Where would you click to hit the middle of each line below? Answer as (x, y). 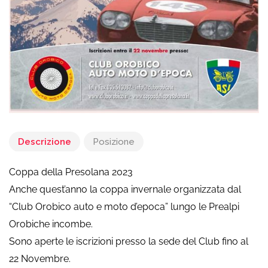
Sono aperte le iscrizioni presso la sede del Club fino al (129, 241)
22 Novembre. (40, 258)
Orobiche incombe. (51, 224)
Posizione (114, 141)
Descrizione (45, 141)
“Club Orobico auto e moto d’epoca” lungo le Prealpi (124, 206)
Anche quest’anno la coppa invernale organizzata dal (125, 189)
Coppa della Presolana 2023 (71, 172)
